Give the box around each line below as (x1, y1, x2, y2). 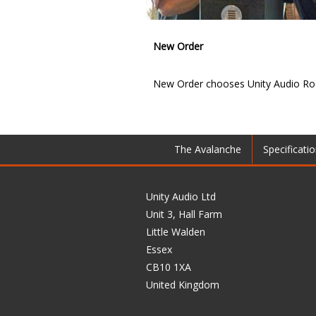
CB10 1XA (146, 260, 191, 274)
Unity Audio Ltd (146, 190, 216, 204)
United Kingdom (146, 278, 219, 292)
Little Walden (146, 225, 205, 239)
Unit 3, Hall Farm (146, 207, 222, 221)
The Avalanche (174, 142, 241, 157)
